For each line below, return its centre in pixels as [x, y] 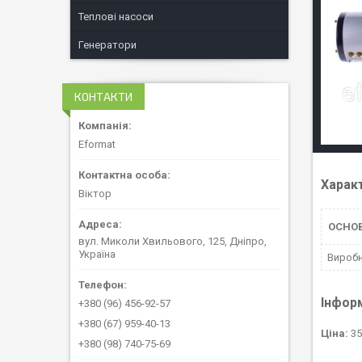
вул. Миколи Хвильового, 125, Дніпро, [173, 241]
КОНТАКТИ [103, 97]
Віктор [95, 193]
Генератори [107, 45]
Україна [97, 254]
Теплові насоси [116, 17]
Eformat [97, 144]
